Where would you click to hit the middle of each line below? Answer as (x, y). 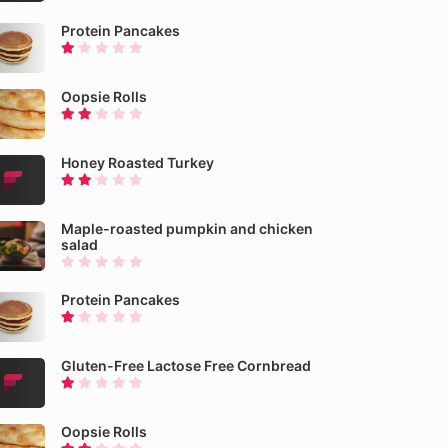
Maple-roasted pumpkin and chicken (187, 228)
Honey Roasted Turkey (137, 162)
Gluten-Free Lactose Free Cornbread (186, 365)
